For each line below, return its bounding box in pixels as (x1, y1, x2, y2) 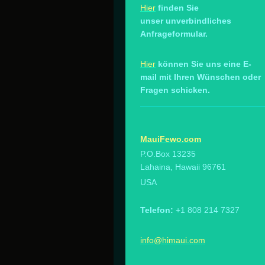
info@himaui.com (140, 235, 205, 245)
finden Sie (158, 2, 199, 12)
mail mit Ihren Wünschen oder (140, 72, 261, 82)
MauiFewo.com (140, 134, 201, 144)
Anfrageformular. (140, 28, 208, 38)
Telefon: (140, 205, 173, 215)
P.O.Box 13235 (140, 149, 196, 159)
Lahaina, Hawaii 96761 (140, 162, 226, 172)
